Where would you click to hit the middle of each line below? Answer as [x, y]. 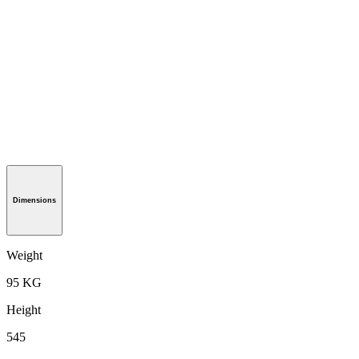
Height [24, 309]
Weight [24, 255]
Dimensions [34, 200]
